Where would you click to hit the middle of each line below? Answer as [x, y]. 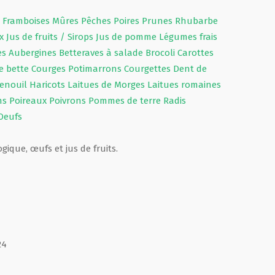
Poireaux [29, 100]
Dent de [190, 68]
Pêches [97, 21]
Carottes [195, 52]
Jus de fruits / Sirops [51, 37]
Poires [127, 21]
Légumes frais [188, 37]
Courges [49, 68]
